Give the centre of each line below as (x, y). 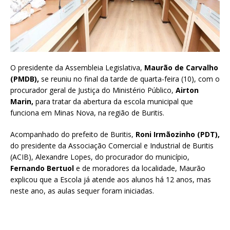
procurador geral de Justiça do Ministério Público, (93, 90)
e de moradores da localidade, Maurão (140, 168)
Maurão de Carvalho (181, 67)
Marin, (22, 101)
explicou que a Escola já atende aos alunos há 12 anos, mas (111, 179)
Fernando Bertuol (42, 168)
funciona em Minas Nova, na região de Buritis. (87, 112)
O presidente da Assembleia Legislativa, (77, 67)
